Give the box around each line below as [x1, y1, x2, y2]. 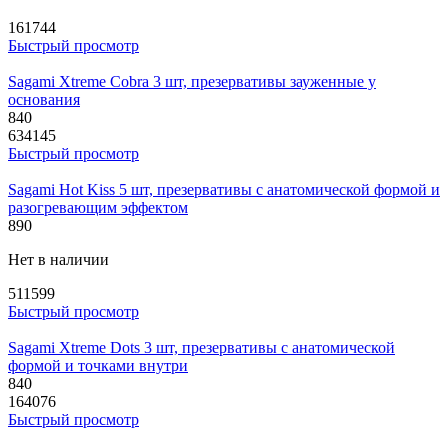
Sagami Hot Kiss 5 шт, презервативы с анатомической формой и [8, 180, 440, 198]
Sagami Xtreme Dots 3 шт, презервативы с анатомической [8, 338, 395, 356]
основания [8, 90, 80, 108]
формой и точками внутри [8, 356, 188, 374]
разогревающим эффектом [8, 198, 188, 216]
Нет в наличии [8, 250, 109, 268]
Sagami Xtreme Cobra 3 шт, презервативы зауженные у [8, 72, 376, 90]
